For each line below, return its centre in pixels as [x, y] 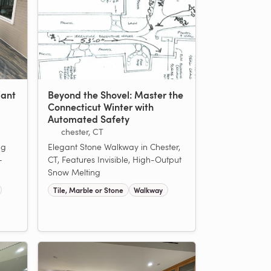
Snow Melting [74, 172]
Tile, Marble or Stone [88, 190]
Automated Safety [89, 119]
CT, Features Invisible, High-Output [115, 159]
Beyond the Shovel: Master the [116, 94]
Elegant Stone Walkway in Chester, [114, 146]
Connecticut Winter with [101, 106]
